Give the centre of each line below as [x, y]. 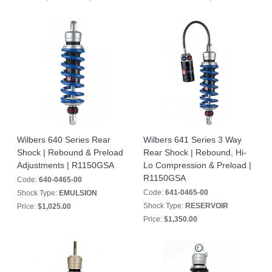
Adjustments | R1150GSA [66, 165]
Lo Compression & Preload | [197, 165]
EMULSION [78, 193]
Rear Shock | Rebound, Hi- [195, 152]
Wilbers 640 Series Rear [64, 140]
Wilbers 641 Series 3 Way [192, 140]
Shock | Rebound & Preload [70, 152]
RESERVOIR [207, 206]
